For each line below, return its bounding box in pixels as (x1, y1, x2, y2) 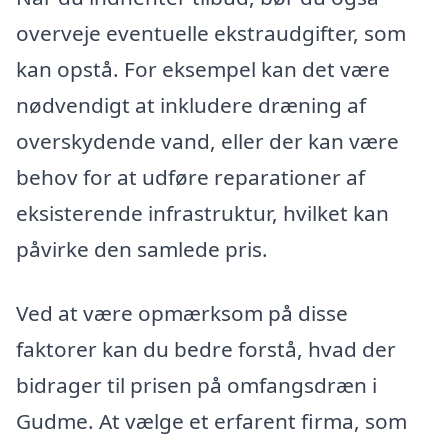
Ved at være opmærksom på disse (16, 299, 348, 328)
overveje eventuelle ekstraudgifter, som (16, 19, 406, 48)
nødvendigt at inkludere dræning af (16, 91, 366, 120)
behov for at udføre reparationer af (16, 163, 365, 192)
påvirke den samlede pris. (16, 235, 268, 264)
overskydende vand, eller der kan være (16, 127, 399, 156)
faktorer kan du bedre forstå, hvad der (16, 335, 396, 364)
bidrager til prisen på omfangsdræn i (16, 371, 377, 400)
